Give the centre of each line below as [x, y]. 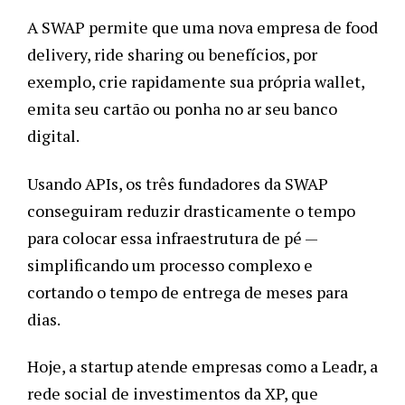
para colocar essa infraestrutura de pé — [172, 237]
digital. [53, 136]
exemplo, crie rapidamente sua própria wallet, [196, 82]
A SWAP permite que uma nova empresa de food [202, 28]
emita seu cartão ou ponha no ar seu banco [182, 109]
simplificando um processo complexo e [170, 264]
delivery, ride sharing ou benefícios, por [172, 55]
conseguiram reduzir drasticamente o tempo [191, 210]
